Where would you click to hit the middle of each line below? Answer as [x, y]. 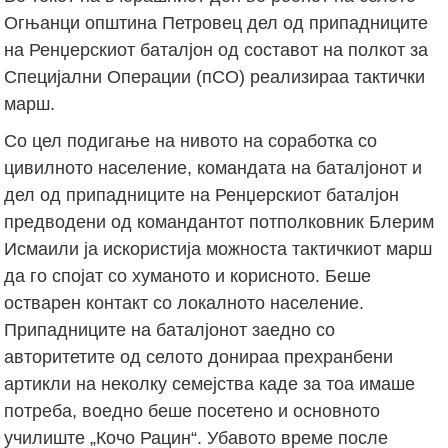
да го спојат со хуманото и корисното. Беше [188, 275]
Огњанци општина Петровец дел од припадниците [216, 22]
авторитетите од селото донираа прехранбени [199, 356]
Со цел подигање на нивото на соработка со [191, 140]
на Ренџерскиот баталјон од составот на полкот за [216, 49]
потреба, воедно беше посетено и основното [192, 410]
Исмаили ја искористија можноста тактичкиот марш [218, 248]
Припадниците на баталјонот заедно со [170, 329]
